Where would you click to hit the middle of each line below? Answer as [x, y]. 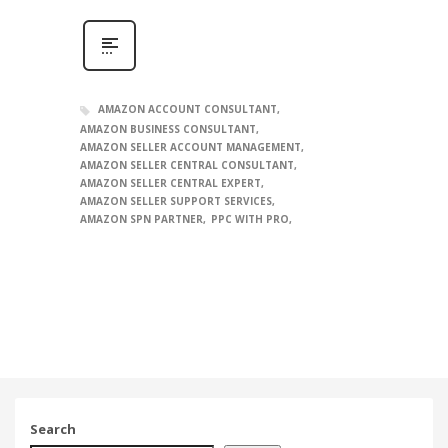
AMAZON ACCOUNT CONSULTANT [187, 109]
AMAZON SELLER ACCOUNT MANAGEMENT [190, 146]
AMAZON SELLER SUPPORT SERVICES [176, 200]
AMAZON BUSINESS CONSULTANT [168, 128]
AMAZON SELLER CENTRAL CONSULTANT [187, 164]
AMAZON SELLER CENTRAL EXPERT [170, 182]
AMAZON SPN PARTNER [141, 218]
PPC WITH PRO [250, 218]
